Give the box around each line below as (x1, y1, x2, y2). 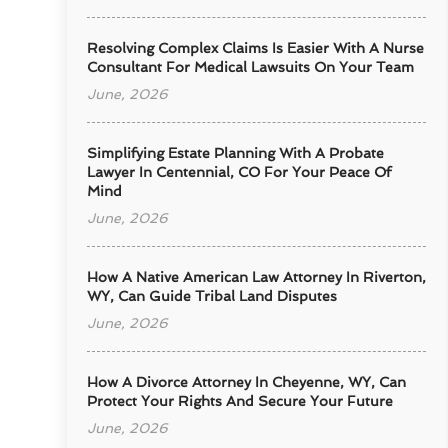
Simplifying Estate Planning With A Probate (87, 144, 385, 161)
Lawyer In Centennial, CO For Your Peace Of (87, 163, 392, 180)
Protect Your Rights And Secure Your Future (87, 392, 394, 409)
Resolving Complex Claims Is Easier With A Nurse (87, 39, 425, 56)
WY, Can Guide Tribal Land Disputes (87, 287, 338, 304)
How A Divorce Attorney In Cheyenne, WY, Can (87, 373, 407, 390)
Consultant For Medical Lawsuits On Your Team (87, 58, 415, 75)
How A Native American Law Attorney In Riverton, (87, 268, 427, 285)
